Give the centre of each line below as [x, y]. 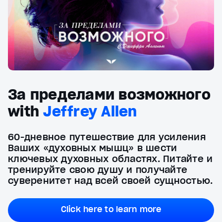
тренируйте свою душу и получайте [98, 170]
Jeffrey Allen [90, 112]
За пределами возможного [109, 95]
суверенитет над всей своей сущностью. [111, 181]
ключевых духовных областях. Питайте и [111, 159]
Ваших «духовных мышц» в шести [93, 148]
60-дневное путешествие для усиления [107, 137]
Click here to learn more [111, 209]
